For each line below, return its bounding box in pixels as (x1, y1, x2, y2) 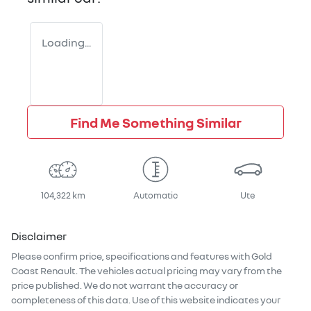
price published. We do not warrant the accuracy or (11, 278, 238, 291)
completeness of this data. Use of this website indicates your (11, 293, 280, 305)
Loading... (42, 35, 91, 49)
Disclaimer (11, 228, 67, 243)
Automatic (133, 189, 178, 201)
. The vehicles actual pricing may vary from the (76, 264, 282, 276)
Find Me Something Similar (69, 113, 242, 131)
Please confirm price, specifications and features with (11, 249, 251, 262)
